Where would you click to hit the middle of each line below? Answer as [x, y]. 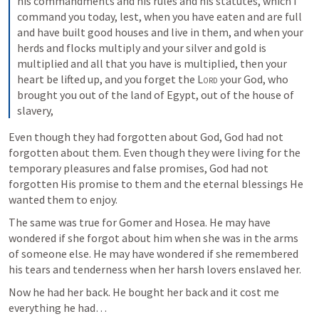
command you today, [68, 16]
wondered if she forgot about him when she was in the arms [153, 238]
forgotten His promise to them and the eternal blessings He [156, 184]
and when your [268, 32]
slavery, [36, 110]
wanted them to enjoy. [64, 199]
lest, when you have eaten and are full [211, 16]
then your [263, 63]
